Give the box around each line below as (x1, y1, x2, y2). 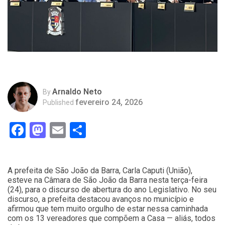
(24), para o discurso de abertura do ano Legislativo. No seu (8, 185, 216, 195)
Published (43, 98, 74, 106)
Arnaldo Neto (52, 86, 102, 96)
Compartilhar (86, 121, 177, 140)
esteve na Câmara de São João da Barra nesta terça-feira (8, 175, 207, 185)
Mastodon (46, 121, 117, 140)
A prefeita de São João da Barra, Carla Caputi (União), (8, 166, 192, 176)
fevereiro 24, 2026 (75, 97, 143, 107)
